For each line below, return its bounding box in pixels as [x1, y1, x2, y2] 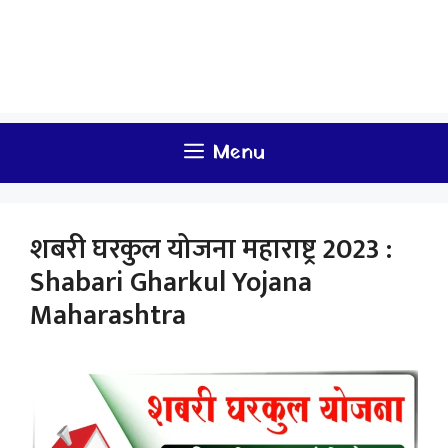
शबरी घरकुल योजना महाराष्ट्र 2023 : [30, 226, 392, 274]
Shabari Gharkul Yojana [30, 259, 312, 307]
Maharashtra [30, 292, 186, 340]
